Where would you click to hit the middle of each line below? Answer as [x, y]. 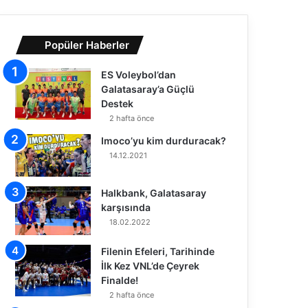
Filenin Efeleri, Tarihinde [158, 252]
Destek [118, 103]
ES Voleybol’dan [139, 74]
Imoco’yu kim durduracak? [164, 140]
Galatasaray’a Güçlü [148, 89]
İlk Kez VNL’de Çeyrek [151, 266]
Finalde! [120, 280]
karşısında [126, 207]
